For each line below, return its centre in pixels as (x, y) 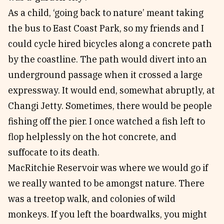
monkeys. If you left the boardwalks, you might (107, 214)
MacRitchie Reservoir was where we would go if (108, 168)
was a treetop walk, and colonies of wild (92, 199)
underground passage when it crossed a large (105, 75)
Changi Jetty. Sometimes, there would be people (110, 106)
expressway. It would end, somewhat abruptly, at (111, 90)
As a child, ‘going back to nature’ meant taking (106, 13)
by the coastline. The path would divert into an (107, 59)
